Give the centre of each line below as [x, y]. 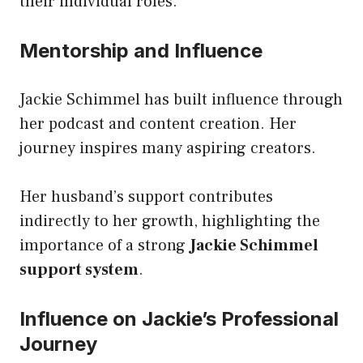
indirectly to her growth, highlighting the [170, 221]
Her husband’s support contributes [146, 196]
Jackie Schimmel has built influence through [181, 99]
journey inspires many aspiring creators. [168, 148]
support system [79, 269]
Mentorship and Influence [141, 50]
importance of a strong [105, 245]
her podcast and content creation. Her [158, 124]
